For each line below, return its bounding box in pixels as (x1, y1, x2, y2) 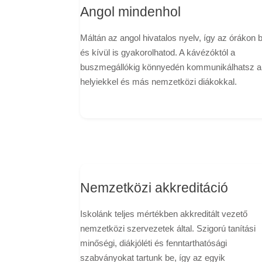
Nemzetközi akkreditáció (80, 180, 228, 195)
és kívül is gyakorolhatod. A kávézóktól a (80, 47, 235, 57)
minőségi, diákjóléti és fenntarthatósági (80, 237, 227, 248)
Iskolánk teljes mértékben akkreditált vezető (80, 208, 247, 219)
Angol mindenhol (80, 4, 181, 19)
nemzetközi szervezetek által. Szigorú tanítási (80, 223, 256, 233)
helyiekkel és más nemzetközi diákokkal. (80, 76, 237, 87)
